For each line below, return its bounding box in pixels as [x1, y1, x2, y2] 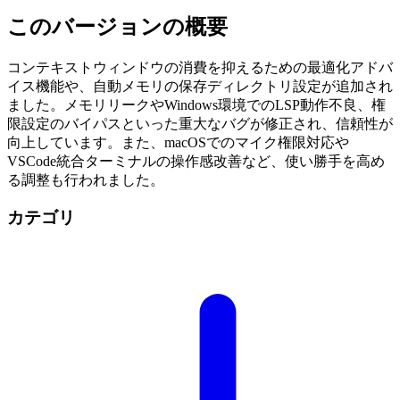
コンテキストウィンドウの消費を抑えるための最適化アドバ [7, 59, 393, 75]
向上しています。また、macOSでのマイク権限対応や [7, 134, 349, 150]
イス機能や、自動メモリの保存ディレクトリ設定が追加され [7, 78, 393, 94]
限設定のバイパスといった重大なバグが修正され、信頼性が [7, 115, 393, 131]
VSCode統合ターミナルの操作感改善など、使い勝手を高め [7, 153, 385, 169]
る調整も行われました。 [7, 171, 164, 187]
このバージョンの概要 [7, 14, 228, 38]
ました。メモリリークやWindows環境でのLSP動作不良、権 [7, 96, 386, 112]
